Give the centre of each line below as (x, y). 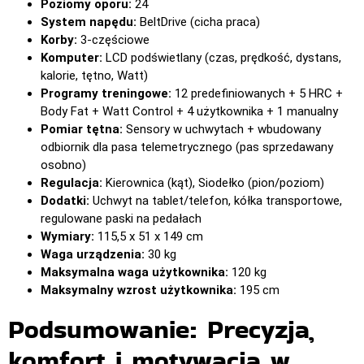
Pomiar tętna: (82, 130)
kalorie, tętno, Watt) (94, 76)
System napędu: (89, 22)
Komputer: (71, 58)
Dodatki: (65, 201)
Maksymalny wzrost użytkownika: (139, 290)
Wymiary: (67, 237)
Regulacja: (71, 183)
